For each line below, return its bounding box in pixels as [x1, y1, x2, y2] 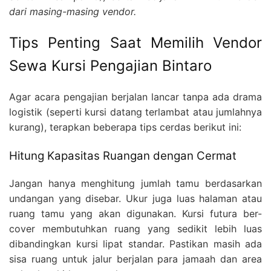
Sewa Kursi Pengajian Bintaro [9, 57, 212, 75]
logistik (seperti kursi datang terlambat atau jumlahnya [9, 106, 262, 119]
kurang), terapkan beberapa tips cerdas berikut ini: [9, 121, 241, 134]
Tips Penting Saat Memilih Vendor [9, 34, 262, 52]
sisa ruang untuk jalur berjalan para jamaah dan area [9, 253, 262, 266]
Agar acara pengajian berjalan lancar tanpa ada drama [9, 91, 262, 103]
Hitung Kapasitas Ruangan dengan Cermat [9, 149, 237, 163]
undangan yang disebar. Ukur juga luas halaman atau [9, 192, 262, 205]
